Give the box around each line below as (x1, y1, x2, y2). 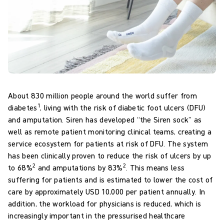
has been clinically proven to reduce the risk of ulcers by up (8, 150, 211, 160)
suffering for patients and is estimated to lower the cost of (8, 174, 213, 184)
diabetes (8, 102, 37, 112)
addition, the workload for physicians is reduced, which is (8, 198, 201, 208)
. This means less (125, 162, 185, 172)
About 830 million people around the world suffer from (8, 90, 197, 100)
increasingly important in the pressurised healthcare (8, 210, 185, 220)
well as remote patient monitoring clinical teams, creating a (8, 126, 212, 136)
